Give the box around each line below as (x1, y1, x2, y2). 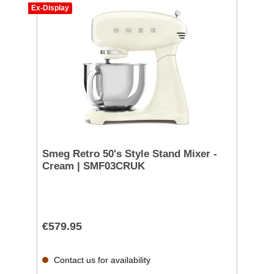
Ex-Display (31, 3, 69, 12)
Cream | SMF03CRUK (42, 160, 145, 172)
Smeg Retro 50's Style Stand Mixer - (42, 147, 217, 160)
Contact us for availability (51, 254, 150, 265)
